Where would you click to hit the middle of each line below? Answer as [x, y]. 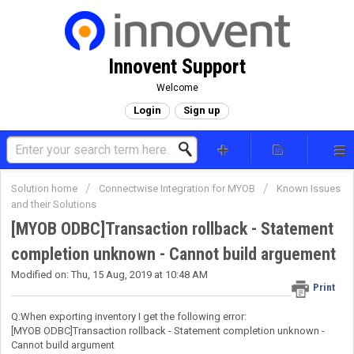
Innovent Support [177, 66]
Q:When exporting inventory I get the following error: [129, 316]
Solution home [45, 188]
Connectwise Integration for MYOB [177, 188]
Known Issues [309, 188]
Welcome [177, 88]
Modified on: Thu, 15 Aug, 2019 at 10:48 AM [109, 275]
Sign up [202, 110]
